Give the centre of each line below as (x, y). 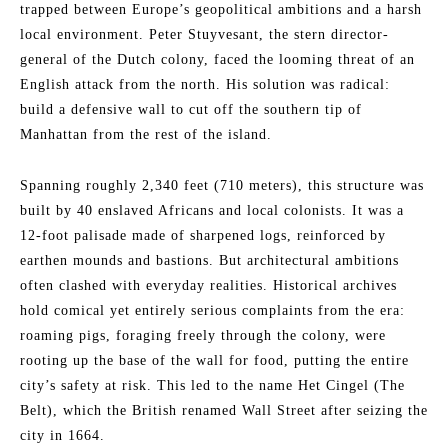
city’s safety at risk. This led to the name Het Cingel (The (212, 385)
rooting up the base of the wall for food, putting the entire (214, 360)
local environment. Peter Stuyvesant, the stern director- (204, 34)
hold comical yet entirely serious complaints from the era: (212, 310)
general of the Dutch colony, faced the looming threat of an (217, 59)
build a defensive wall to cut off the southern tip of (191, 109)
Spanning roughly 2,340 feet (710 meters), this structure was (222, 185)
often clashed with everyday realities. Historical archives (208, 285)
